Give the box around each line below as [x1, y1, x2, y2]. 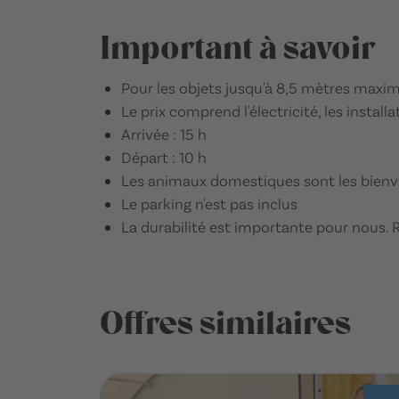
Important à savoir [100, 28, 375, 68]
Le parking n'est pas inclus [121, 193, 297, 213]
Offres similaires [100, 303, 351, 343]
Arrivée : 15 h [121, 124, 207, 143]
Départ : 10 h [121, 147, 207, 167]
